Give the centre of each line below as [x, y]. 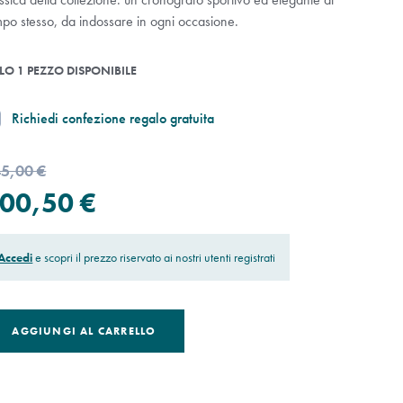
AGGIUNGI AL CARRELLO [84, 331]
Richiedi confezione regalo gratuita [113, 118]
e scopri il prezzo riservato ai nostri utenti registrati [156, 257]
